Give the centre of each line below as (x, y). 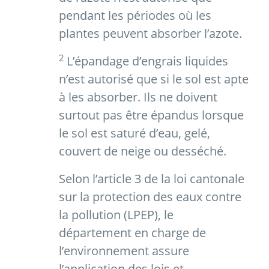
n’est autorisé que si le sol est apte (154, 79)
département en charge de (132, 233)
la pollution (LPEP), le (116, 215)
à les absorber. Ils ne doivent (138, 97)
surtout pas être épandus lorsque (151, 115)
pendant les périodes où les (135, 16)
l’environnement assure (124, 251)
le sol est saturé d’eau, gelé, (134, 133)
